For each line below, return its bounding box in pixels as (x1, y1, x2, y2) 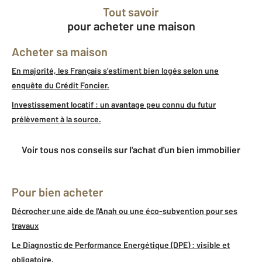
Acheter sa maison (19, 44, 108, 58)
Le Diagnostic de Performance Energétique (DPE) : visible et (12, 239, 230, 250)
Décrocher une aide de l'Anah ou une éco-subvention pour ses (12, 205, 237, 216)
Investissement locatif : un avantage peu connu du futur (12, 99, 216, 109)
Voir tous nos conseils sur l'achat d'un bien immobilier (27, 143, 240, 155)
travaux (12, 220, 39, 230)
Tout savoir (103, 4, 159, 19)
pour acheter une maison (67, 18, 195, 33)
